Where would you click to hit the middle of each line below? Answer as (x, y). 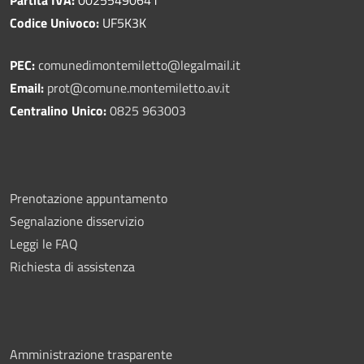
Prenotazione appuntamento (89, 198)
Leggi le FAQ (44, 243)
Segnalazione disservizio (77, 221)
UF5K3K (123, 22)
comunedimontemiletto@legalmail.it (139, 65)
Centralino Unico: (58, 110)
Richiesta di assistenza (72, 266)
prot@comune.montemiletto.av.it (139, 87)
